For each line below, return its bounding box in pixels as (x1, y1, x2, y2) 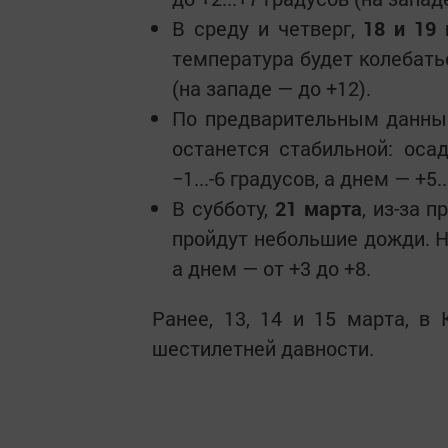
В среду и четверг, (172, 15, 364, 41)
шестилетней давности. (152, 335, 374, 361)
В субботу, (172, 195, 275, 221)
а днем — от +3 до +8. (172, 255, 371, 281)
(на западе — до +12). (172, 75, 371, 101)
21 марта (274, 195, 362, 221)
